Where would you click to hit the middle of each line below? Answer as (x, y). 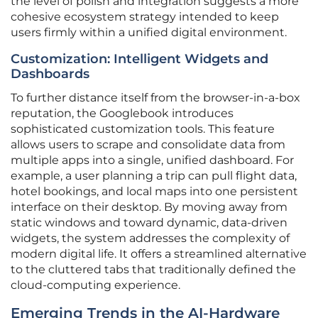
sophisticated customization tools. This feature (143, 129)
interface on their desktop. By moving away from (149, 207)
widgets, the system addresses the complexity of (150, 238)
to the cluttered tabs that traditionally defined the (153, 270)
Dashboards (50, 74)
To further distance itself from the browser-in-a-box (155, 98)
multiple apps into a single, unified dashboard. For (152, 160)
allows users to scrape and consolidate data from (148, 145)
